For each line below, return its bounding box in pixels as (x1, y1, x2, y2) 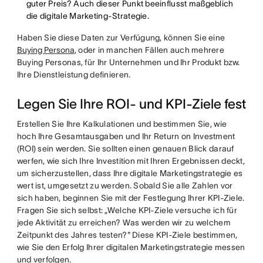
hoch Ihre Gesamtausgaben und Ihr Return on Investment (16, 131, 235, 141)
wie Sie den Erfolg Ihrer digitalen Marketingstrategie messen (16, 242, 245, 252)
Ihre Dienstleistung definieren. (16, 70, 131, 79)
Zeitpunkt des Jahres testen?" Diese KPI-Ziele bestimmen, (16, 230, 238, 240)
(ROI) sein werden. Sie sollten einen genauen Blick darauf (16, 144, 234, 153)
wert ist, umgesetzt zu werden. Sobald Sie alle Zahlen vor (16, 181, 233, 190)
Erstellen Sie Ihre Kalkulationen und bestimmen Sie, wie (16, 119, 227, 129)
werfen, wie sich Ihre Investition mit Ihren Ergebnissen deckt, (16, 156, 245, 166)
